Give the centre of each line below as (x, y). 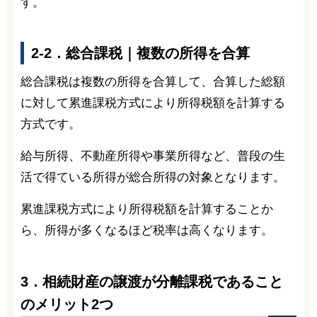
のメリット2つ (67, 305)
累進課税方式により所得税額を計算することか (146, 209)
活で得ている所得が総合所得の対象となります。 (152, 178)
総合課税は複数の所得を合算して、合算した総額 (152, 82)
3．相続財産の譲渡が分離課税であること (151, 282)
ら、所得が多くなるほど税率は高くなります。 (146, 231)
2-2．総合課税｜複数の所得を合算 (140, 53)
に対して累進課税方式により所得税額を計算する (152, 103)
